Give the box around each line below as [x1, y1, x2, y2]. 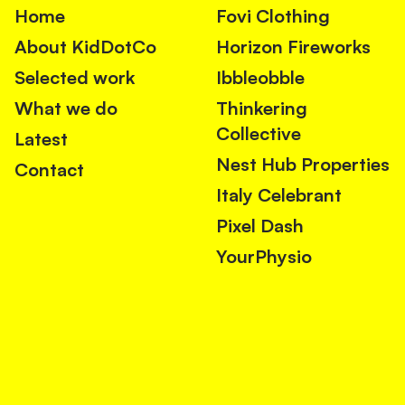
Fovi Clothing [215, 5, 330, 28]
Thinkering [215, 97, 307, 120]
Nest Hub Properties [215, 153, 390, 176]
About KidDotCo [14, 35, 156, 59]
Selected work [14, 66, 135, 89]
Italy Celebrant [215, 184, 342, 207]
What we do [14, 97, 118, 120]
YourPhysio [215, 245, 312, 268]
